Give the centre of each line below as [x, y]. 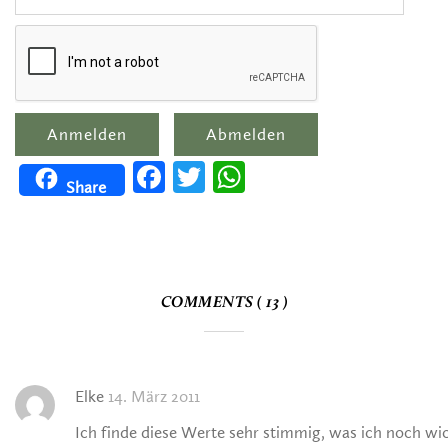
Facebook [199, 177]
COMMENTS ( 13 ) [224, 303]
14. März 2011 [154, 397]
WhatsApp [282, 177]
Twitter [231, 177]
